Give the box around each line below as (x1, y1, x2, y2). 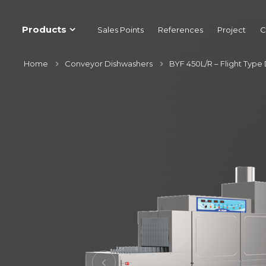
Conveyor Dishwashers (65, 59, 153, 68)
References (158, 25, 203, 34)
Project (217, 25, 246, 34)
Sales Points (97, 25, 144, 34)
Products (22, 24, 66, 35)
